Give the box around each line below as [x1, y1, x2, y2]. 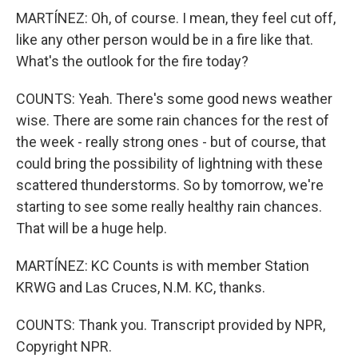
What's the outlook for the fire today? [16, 53, 249, 70]
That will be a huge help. [16, 220, 167, 237]
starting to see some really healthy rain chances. [16, 198, 322, 215]
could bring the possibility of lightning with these [16, 155, 323, 172]
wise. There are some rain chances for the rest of [16, 112, 329, 129]
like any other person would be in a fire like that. [16, 31, 313, 48]
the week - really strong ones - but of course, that [16, 133, 326, 150]
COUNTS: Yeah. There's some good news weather [16, 90, 332, 107]
